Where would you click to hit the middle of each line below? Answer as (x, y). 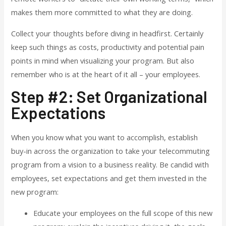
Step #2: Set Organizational (109, 97)
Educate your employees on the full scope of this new (123, 213)
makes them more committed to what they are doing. (102, 12)
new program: (35, 192)
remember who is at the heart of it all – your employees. (106, 74)
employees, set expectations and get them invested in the (109, 178)
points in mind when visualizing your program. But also (103, 60)
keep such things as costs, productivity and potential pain (108, 47)
